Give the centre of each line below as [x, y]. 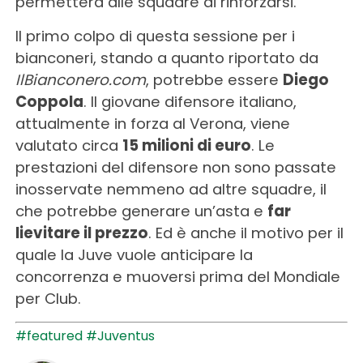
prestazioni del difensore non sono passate [175, 167]
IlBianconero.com [80, 79]
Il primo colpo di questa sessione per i [155, 36]
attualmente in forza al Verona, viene [152, 123]
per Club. [48, 298]
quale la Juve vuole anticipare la [134, 254]
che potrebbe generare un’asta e [141, 211]
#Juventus [120, 335]
